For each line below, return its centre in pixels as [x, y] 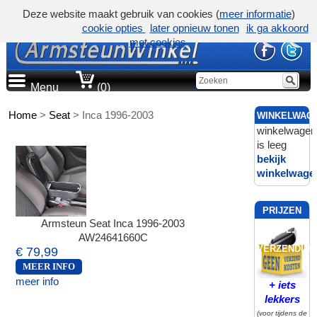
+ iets [282, 284]
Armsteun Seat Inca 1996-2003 [113, 224]
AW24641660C [113, 238]
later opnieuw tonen [194, 28]
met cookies [157, 42]
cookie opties [114, 28]
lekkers [282, 299]
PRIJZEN [282, 211]
